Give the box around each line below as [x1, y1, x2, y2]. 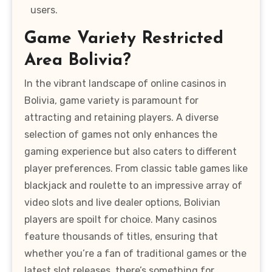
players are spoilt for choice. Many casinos [24, 214, 217, 226]
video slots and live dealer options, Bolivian [24, 197, 220, 209]
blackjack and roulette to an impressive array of [24, 180, 242, 192]
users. [30, 4, 58, 16]
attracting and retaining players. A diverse [24, 112, 219, 124]
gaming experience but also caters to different [24, 146, 237, 158]
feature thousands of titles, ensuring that [24, 231, 218, 243]
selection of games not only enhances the [24, 129, 217, 141]
